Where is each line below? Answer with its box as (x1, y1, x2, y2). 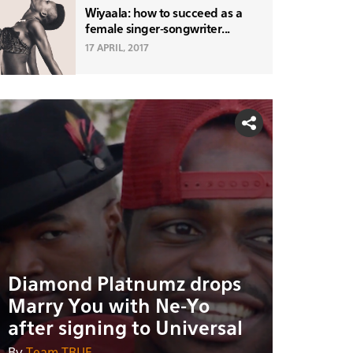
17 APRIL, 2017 (85, 43, 149, 54)
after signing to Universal (8, 319, 243, 339)
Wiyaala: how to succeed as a (85, 7, 242, 20)
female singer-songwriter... (85, 23, 230, 35)
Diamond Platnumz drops (8, 275, 241, 295)
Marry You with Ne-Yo (8, 297, 210, 317)
